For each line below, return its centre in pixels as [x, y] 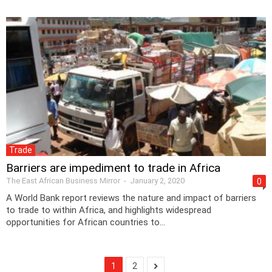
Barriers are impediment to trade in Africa [113, 168]
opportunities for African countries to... [86, 222]
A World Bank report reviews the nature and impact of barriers [131, 198]
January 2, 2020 [157, 180]
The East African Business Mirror [63, 180]
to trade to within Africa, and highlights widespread [109, 210]
